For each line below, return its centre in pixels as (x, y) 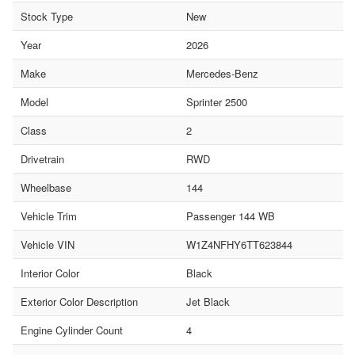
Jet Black (208, 302)
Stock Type (47, 17)
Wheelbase (46, 188)
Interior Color (50, 273)
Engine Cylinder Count (72, 330)
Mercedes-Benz (222, 74)
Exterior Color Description (79, 302)
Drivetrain (42, 159)
